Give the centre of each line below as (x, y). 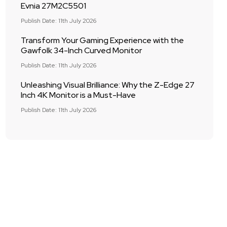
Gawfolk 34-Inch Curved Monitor (81, 50)
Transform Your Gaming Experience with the (102, 40)
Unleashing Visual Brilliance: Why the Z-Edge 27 (108, 85)
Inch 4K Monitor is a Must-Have (78, 95)
